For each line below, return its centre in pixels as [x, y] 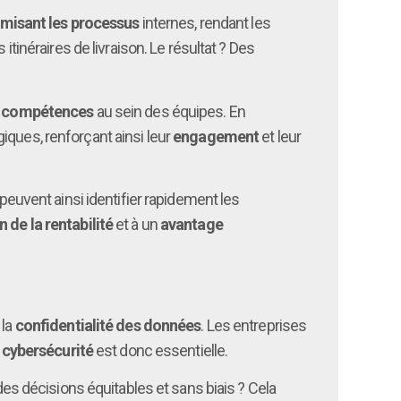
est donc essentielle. [160, 350]
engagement [216, 136]
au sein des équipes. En [169, 111]
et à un [137, 224]
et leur [280, 136]
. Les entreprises [254, 325]
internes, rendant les [205, 23]
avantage [191, 224]
